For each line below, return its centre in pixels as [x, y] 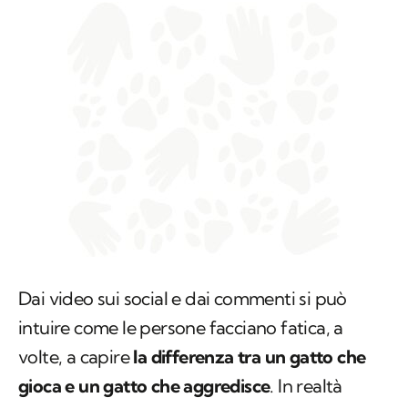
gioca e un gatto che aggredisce [144, 386]
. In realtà [306, 386]
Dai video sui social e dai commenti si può [183, 299]
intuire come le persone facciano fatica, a [181, 328]
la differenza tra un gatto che [250, 357]
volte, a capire [76, 357]
